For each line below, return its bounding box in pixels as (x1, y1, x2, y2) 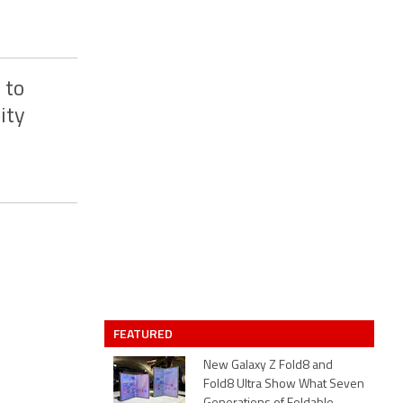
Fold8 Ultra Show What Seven (203, 378, 364, 391)
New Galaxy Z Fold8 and (203, 359, 333, 372)
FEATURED (113, 324, 175, 343)
